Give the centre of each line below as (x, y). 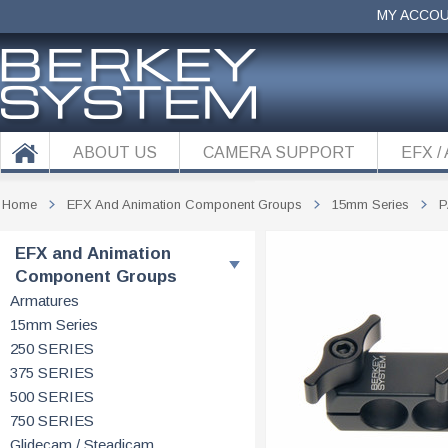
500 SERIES (52, 396)
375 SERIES (52, 372)
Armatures (44, 300)
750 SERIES (52, 420)
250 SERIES (52, 348)
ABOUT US (115, 152)
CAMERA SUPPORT (279, 152)
